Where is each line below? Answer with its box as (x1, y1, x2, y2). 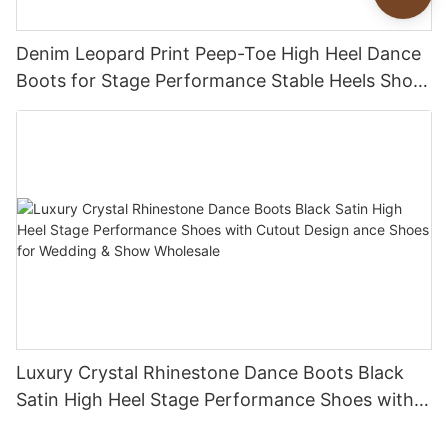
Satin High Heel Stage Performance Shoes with (16, 388, 414, 410)
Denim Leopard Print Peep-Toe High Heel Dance (16, 42, 422, 64)
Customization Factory (16, 96, 210, 118)
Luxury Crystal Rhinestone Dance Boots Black (16, 361, 404, 383)
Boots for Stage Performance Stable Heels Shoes (16, 69, 432, 91)
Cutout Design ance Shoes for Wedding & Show (16, 415, 419, 437)
